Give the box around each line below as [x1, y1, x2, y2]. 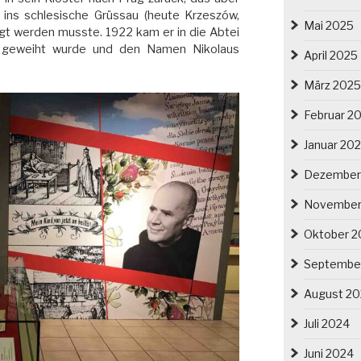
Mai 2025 [303, 18, 354, 32]
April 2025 [303, 48, 358, 62]
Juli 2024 [303, 316, 350, 330]
